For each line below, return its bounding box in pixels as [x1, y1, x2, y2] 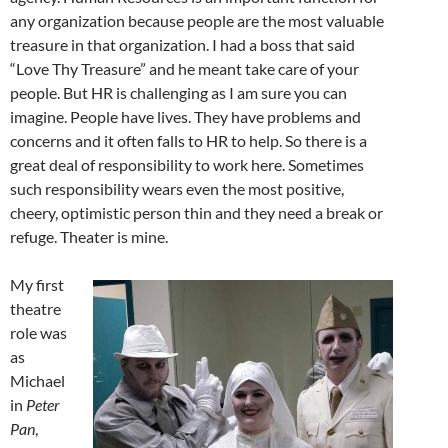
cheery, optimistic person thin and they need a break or [10, 202, 383, 222]
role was [10, 322, 67, 342]
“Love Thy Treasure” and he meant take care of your [10, 58, 359, 78]
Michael [10, 370, 65, 390]
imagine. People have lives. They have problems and [10, 106, 361, 126]
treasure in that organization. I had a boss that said [10, 34, 355, 54]
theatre [10, 298, 61, 318]
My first [10, 274, 64, 294]
